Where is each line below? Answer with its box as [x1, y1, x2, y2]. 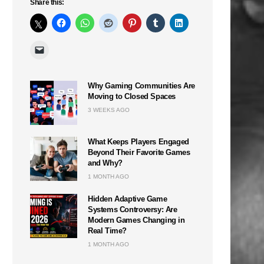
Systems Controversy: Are [88, 204, 177, 214]
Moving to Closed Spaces [88, 91, 176, 101]
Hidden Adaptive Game [88, 194, 167, 203]
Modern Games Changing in [88, 215, 185, 225]
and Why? [88, 158, 123, 167]
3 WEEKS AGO [88, 106, 130, 113]
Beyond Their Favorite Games [88, 147, 190, 157]
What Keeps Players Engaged [88, 137, 189, 146]
